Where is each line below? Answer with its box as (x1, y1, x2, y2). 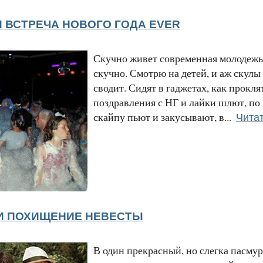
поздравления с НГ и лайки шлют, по (93, 95, 260, 109)
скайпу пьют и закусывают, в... (93, 109, 231, 124)
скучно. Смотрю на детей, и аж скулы (93, 65, 261, 80)
